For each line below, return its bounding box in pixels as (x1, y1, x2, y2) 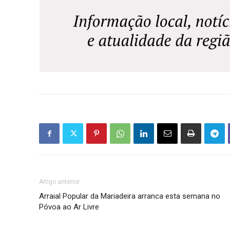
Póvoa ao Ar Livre (39, 202, 99, 212)
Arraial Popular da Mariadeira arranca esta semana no (39, 191, 220, 201)
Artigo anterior (39, 178, 80, 186)
